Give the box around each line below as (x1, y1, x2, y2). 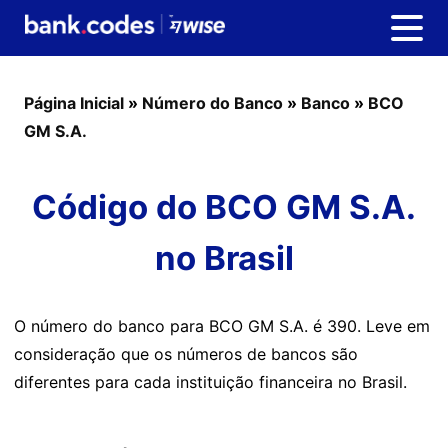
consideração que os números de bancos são (14, 344, 358, 364)
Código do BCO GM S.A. (32, 187, 416, 227)
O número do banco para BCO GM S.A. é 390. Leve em (14, 316, 430, 336)
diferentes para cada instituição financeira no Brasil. (14, 372, 407, 392)
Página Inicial (24, 93, 124, 113)
